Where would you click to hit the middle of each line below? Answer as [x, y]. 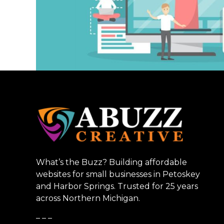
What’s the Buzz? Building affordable [111, 162]
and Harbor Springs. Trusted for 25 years [117, 186]
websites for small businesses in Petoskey [118, 174]
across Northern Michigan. [88, 198]
